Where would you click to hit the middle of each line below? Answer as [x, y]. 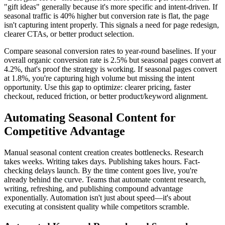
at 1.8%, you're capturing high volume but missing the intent [99, 78]
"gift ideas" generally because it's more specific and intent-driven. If [111, 7]
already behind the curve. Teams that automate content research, [105, 180]
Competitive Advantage [65, 131]
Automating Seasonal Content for [90, 118]
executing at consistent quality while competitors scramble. [97, 207]
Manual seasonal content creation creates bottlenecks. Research [104, 153]
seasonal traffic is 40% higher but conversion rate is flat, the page [106, 16]
